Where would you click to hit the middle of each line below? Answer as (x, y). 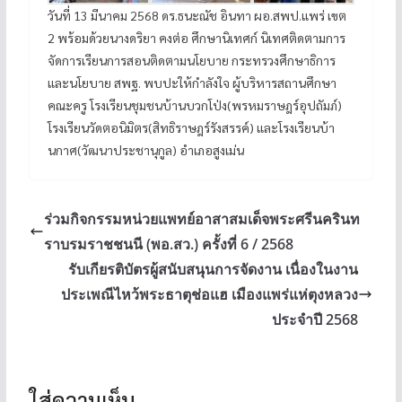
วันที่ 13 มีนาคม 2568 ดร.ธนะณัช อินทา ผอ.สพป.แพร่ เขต (197, 15)
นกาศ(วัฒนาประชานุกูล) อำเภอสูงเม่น (145, 149)
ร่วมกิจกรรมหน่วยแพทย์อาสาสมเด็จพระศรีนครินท (201, 218)
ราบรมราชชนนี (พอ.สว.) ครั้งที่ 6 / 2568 (168, 244)
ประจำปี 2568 (315, 319)
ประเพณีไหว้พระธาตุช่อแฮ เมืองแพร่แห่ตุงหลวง (210, 294)
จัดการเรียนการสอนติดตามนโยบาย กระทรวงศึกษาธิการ (191, 60)
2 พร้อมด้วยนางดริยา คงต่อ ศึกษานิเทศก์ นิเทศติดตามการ (196, 37)
